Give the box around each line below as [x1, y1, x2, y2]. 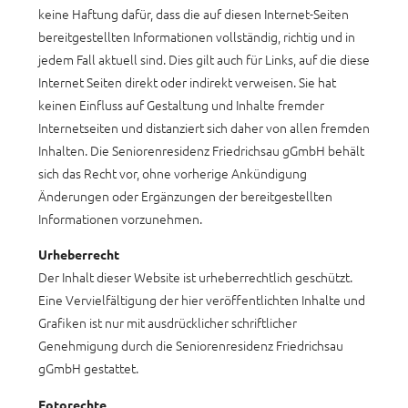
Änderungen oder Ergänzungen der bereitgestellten [38, 186, 332, 205]
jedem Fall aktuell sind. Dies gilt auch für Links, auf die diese [38, 49, 370, 68]
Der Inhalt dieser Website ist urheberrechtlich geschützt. [38, 268, 352, 286]
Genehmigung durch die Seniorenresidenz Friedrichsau [38, 336, 343, 354]
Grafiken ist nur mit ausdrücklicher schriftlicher [38, 313, 297, 331]
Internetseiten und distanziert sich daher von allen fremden [38, 117, 370, 137]
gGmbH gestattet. [38, 359, 138, 377]
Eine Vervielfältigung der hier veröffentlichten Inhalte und [38, 291, 365, 309]
